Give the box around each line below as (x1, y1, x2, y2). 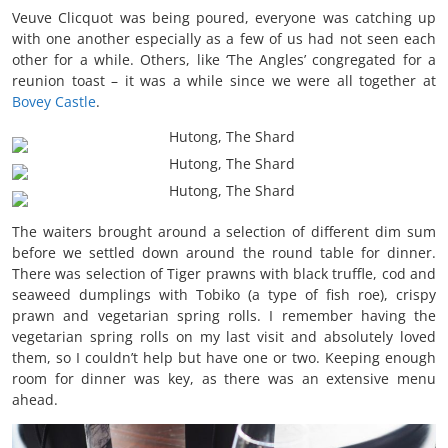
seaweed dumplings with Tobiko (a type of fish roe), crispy (12, 285, 436, 305)
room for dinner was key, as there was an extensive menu (12, 369, 436, 389)
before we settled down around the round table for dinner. (12, 243, 436, 263)
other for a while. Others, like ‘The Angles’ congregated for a (12, 50, 436, 70)
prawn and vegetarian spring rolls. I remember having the (12, 306, 436, 326)
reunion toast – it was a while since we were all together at (12, 71, 436, 91)
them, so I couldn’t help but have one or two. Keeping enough (12, 348, 436, 368)
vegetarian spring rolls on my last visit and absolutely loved (12, 327, 436, 347)
